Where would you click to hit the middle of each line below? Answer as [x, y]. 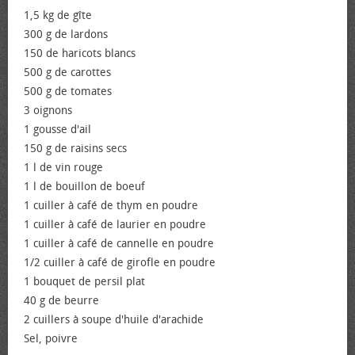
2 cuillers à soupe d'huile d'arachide [114, 320]
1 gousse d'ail [57, 130]
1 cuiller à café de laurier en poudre [115, 225]
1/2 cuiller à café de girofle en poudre [120, 263]
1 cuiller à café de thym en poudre [111, 206]
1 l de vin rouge [63, 168]
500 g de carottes [67, 73]
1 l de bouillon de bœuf [84, 187]
